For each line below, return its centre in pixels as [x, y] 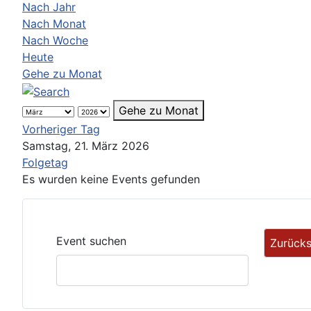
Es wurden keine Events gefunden [111, 179]
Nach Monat [54, 23]
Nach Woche [55, 40]
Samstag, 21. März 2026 [86, 145]
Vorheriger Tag [61, 129]
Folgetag [45, 162]
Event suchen [91, 241]
